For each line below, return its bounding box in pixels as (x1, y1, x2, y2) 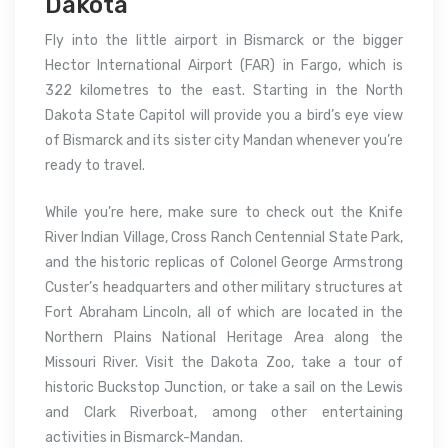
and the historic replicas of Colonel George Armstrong (45, 253, 403, 271)
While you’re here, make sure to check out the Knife (45, 203, 403, 221)
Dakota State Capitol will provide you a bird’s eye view (45, 106, 403, 124)
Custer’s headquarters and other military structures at (45, 278, 403, 296)
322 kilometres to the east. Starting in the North (45, 81, 403, 99)
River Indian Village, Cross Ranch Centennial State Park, (45, 228, 403, 246)
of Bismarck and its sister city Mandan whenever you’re (45, 131, 403, 149)
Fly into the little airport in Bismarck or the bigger (45, 31, 403, 49)
